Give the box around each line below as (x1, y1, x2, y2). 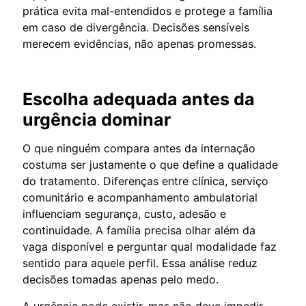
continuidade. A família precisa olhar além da (23, 223, 255, 237)
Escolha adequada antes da (23, 88, 255, 109)
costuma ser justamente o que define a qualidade (23, 157, 278, 171)
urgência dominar (23, 109, 171, 130)
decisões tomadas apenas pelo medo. (23, 272, 219, 286)
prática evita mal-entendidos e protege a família (23, 3, 273, 18)
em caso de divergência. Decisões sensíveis (23, 20, 249, 34)
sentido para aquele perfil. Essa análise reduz (23, 255, 258, 270)
